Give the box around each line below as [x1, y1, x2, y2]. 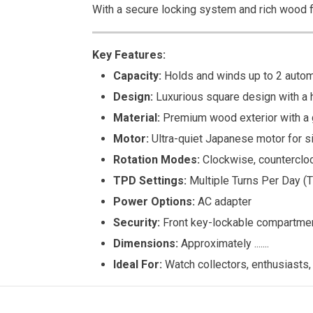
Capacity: [113, 68, 161, 82]
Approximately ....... [178, 236, 269, 250]
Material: [113, 110, 160, 124]
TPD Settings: [113, 173, 187, 187]
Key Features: [92, 48, 166, 61]
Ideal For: [113, 257, 162, 271]
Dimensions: [113, 236, 178, 250]
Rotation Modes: [113, 152, 200, 166]
